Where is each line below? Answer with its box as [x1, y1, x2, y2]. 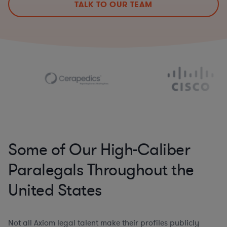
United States [8, 179, 102, 201]
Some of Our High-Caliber [8, 139, 190, 161]
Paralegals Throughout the [8, 159, 194, 181]
